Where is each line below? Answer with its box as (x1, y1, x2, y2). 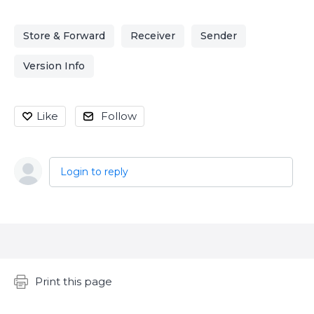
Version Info (23, 60, 85, 73)
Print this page (35, 275, 112, 289)
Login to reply (60, 165, 128, 179)
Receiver (130, 29, 175, 43)
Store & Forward (23, 29, 105, 43)
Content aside (14, 266, 102, 282)
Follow (101, 109, 137, 123)
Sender (200, 29, 237, 43)
